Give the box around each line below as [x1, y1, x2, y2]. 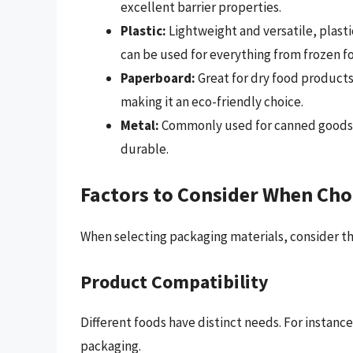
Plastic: [121, 21, 166, 39]
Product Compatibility [80, 269, 269, 294]
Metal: [121, 116, 159, 134]
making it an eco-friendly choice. [121, 92, 303, 110]
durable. [121, 139, 169, 158]
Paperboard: [121, 69, 195, 87]
